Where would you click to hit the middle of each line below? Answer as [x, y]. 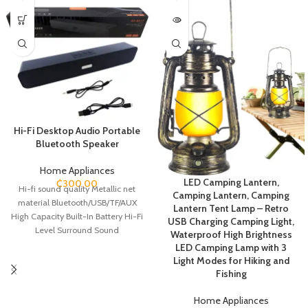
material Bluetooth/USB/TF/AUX [77, 202]
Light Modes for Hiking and [231, 260]
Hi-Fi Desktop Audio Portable [77, 130]
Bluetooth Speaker [77, 143]
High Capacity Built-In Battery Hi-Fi [77, 216]
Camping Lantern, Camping [231, 195]
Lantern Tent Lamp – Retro [231, 208]
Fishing [231, 273]
